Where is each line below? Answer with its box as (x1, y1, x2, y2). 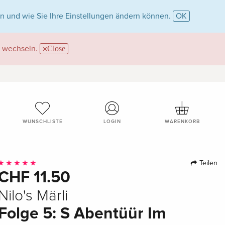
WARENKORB (165, 118, 200, 125)
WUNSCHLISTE (22, 118, 63, 125)
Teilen (197, 158, 217, 167)
